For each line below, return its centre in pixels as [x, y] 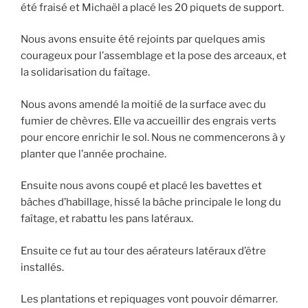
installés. [42, 267]
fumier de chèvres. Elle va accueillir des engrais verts [148, 121]
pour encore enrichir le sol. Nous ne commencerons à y [153, 137]
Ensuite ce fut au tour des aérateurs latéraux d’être [143, 251]
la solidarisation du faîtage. [85, 73]
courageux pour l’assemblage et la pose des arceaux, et [154, 56]
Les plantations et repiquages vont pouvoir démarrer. [149, 299]
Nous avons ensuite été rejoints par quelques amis [143, 40]
